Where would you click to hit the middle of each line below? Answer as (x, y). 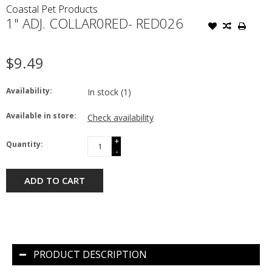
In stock (104, 92)
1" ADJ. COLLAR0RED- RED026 (95, 23)
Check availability (121, 118)
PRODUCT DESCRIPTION (90, 255)
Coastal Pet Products (52, 9)
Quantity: (25, 144)
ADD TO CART (55, 181)
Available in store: (41, 115)
